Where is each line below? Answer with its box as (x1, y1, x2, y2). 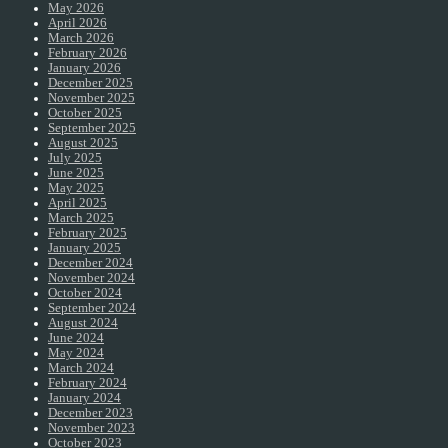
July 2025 (48, 151, 102, 166)
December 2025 (48, 76, 133, 91)
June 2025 (48, 166, 104, 181)
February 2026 (48, 46, 127, 61)
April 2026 (48, 16, 107, 31)
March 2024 (48, 361, 114, 376)
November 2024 (48, 271, 135, 286)
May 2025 (48, 181, 104, 196)
